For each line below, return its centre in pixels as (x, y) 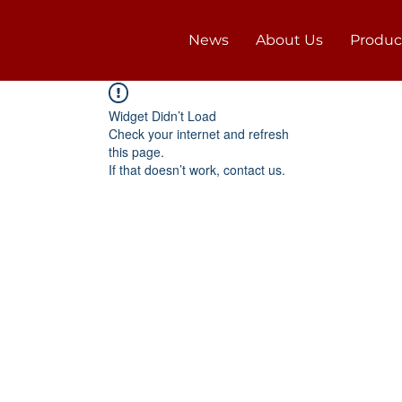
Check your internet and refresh (199, 134)
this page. (136, 152)
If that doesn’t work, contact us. (197, 170)
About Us (289, 40)
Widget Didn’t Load (162, 116)
